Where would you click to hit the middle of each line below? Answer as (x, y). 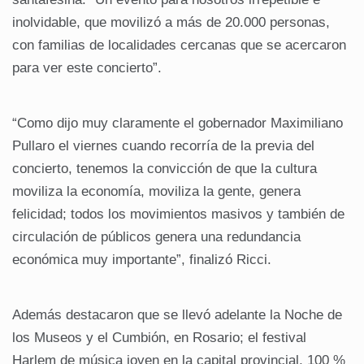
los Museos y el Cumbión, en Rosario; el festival (159, 337)
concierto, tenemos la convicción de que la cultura (165, 168)
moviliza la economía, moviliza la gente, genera (156, 191)
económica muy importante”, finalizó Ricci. (142, 259)
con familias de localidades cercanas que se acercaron (179, 45)
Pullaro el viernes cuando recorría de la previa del (163, 145)
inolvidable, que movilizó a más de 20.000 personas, (171, 22)
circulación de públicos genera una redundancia (156, 236)
